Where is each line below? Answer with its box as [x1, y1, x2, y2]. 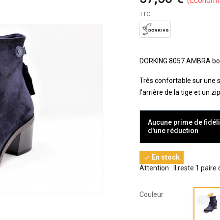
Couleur [139, 190, 164, 198]
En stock [150, 153, 180, 161]
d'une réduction [148, 127, 198, 135]
